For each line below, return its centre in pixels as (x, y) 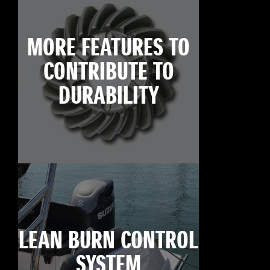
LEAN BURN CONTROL (108, 241)
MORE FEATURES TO (108, 49)
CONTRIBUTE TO (108, 73)
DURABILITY (108, 97)
